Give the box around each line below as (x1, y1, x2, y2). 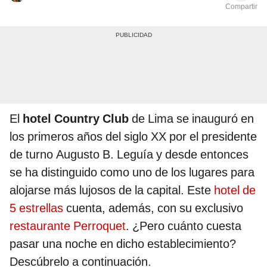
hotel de (214, 183, 256, 198)
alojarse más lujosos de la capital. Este (10, 183, 214, 198)
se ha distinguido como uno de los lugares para (10, 165, 254, 180)
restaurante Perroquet (10, 219, 126, 234)
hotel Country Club (23, 111, 132, 126)
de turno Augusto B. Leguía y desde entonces (10, 147, 249, 162)
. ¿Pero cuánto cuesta (126, 219, 241, 234)
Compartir (225, 2, 257, 11)
